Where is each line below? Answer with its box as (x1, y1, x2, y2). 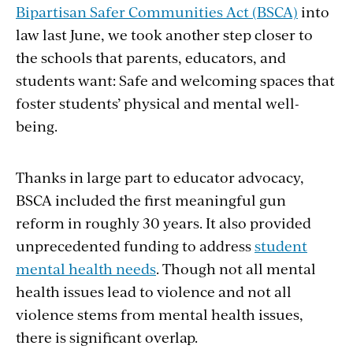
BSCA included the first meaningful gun (16, 189, 286, 210)
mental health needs (16, 258, 156, 278)
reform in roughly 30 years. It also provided (16, 212, 311, 232)
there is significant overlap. (16, 326, 198, 347)
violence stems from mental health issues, (16, 303, 303, 324)
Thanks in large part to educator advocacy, (16, 166, 304, 187)
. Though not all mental (156, 258, 316, 278)
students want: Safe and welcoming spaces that (16, 69, 335, 90)
